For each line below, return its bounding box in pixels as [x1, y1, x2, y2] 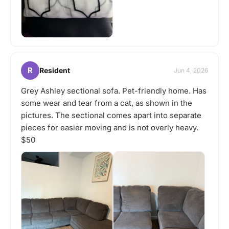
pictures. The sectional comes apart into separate [21, 110, 201, 120]
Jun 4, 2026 [174, 66, 208, 75]
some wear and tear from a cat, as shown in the [21, 98, 192, 108]
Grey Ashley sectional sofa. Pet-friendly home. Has [21, 85, 207, 96]
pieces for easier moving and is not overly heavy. [21, 122, 198, 132]
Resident [39, 66, 70, 75]
